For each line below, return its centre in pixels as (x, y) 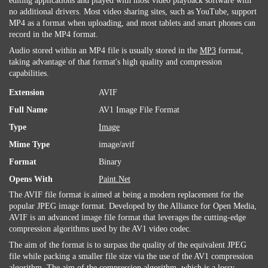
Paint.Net (115, 179)
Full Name (28, 110)
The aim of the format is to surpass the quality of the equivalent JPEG (128, 245)
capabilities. (29, 73)
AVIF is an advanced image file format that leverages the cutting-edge (127, 217)
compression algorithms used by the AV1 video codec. (100, 229)
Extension (27, 92)
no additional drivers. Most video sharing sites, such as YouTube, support (133, 12)
